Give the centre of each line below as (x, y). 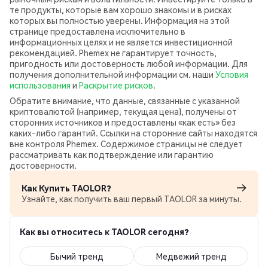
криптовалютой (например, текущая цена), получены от (123, 111)
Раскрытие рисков (116, 85)
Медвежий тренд (191, 256)
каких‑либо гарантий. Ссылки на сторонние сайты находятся (133, 133)
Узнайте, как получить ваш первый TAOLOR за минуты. (132, 199)
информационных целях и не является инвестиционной (121, 42)
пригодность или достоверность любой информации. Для (129, 63)
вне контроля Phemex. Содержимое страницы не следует (126, 144)
